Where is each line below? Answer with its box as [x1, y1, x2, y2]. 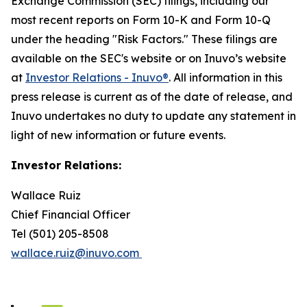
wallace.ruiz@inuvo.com [11, 246, 142, 260]
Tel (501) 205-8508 [11, 227, 112, 241]
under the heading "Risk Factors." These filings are [11, 32, 278, 46]
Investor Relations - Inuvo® [25, 71, 169, 84]
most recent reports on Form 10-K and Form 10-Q [11, 13, 271, 27]
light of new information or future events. [11, 128, 225, 142]
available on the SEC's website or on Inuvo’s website [11, 51, 286, 65]
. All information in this [169, 71, 282, 84]
